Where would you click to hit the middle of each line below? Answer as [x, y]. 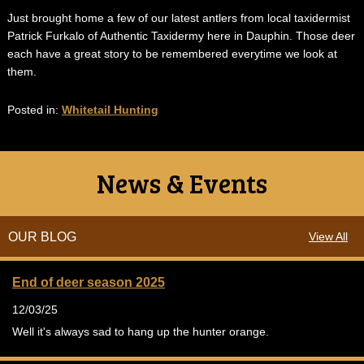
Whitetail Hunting [110, 109]
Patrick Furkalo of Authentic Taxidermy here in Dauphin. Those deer [181, 35]
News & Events [182, 183]
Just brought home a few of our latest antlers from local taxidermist [178, 17]
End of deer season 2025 [89, 282]
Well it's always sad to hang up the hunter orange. [142, 331]
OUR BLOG [42, 236]
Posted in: [34, 109]
